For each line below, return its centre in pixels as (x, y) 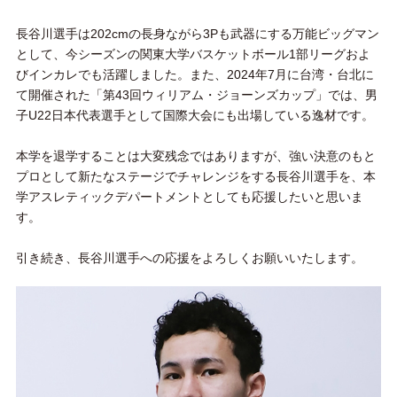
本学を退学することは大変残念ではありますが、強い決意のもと (195, 156)
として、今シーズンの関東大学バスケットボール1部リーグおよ (193, 54)
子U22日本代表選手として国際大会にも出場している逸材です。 (195, 115)
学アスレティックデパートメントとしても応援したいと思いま (189, 197)
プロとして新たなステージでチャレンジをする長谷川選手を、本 (195, 176)
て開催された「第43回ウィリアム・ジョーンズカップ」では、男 (196, 95)
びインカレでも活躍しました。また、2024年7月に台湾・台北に (195, 74)
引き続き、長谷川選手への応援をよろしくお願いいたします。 (189, 258)
